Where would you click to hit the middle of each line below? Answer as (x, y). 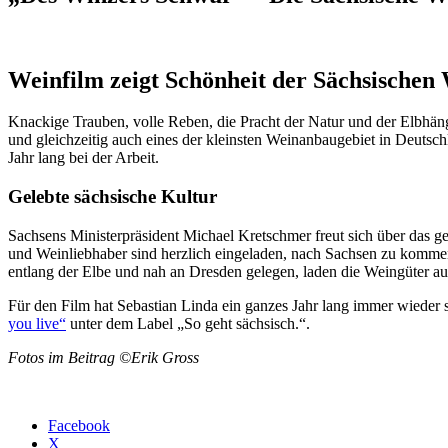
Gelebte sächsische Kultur (112, 197)
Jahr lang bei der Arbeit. (83, 158)
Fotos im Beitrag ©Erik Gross (103, 357)
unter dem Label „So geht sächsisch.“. (188, 323)
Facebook (79, 425)
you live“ (37, 323)
